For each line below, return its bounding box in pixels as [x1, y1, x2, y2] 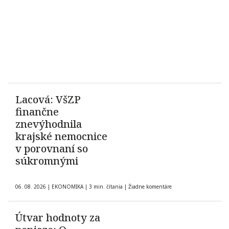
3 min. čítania [87, 183, 124, 191]
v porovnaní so [15, 142, 88, 156]
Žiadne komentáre [128, 183, 172, 191]
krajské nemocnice [15, 129, 107, 144]
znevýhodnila [15, 117, 82, 131]
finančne [15, 105, 59, 119]
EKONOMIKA [52, 183, 83, 191]
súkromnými [15, 154, 78, 168]
